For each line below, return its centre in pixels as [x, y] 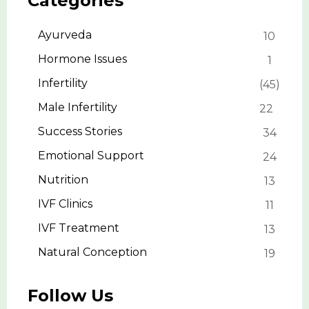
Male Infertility [78, 108]
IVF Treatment [79, 228]
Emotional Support [91, 156]
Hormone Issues [82, 59]
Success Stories [80, 132]
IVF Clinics [65, 204]
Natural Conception [92, 252]
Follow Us [70, 296]
